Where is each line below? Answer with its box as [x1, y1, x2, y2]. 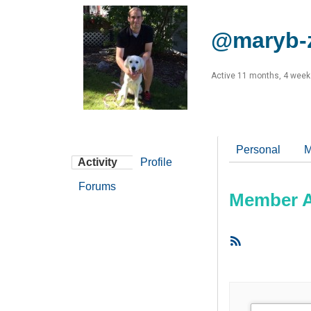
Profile [140, 156, 172, 169]
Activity [78, 156, 117, 169]
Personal [236, 144, 280, 156]
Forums [78, 180, 116, 193]
